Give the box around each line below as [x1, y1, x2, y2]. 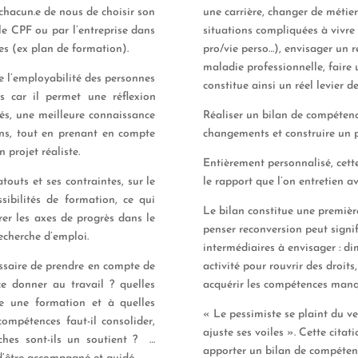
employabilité [13, 72, 86, 85]
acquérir [202, 278, 247, 291]
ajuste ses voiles [202, 326, 284, 339]
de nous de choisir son [41, 6, 156, 18]
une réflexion [87, 90, 156, 103]
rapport [214, 175, 256, 188]
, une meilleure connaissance [10, 109, 156, 121]
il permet [33, 90, 88, 103]
